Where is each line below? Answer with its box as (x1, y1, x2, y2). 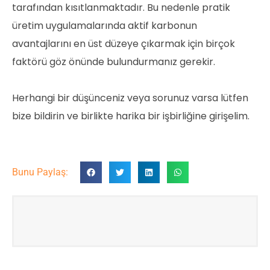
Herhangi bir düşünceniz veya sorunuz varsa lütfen (12, 90, 248, 105)
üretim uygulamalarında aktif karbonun (12, 18, 197, 33)
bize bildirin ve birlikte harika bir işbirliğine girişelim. (12, 108, 250, 123)
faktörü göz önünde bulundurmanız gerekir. (12, 54, 215, 69)
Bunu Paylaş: (12, 166, 68, 178)
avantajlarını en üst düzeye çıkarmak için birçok (12, 36, 235, 51)
